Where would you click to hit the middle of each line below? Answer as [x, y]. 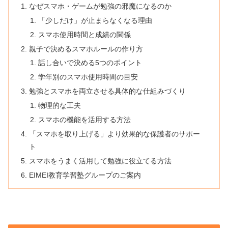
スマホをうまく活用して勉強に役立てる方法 [101, 161]
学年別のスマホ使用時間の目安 [88, 77]
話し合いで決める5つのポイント [90, 63]
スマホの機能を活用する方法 [84, 119]
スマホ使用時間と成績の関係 [84, 34]
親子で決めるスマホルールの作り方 [86, 49]
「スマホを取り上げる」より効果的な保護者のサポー [115, 134]
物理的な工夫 [59, 106]
